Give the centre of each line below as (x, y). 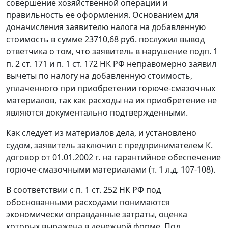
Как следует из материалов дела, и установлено (101, 133)
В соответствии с (41, 190)
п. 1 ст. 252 (96, 190)
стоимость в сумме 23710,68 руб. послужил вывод (105, 39)
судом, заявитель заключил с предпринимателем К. (109, 145)
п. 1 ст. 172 (77, 64)
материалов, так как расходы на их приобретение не (111, 101)
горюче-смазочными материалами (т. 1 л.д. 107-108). (111, 170)
